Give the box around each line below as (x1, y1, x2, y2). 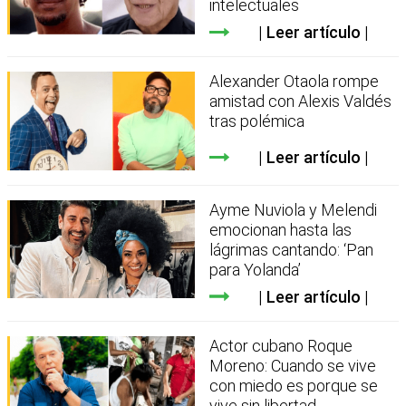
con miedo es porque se (209, 375, 379, 395)
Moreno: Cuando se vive (209, 355, 377, 375)
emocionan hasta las (209, 219, 353, 239)
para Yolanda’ (209, 259, 302, 279)
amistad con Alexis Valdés (209, 92, 392, 111)
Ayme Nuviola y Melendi (209, 199, 378, 219)
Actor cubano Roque (209, 335, 353, 355)
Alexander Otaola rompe (209, 72, 380, 92)
